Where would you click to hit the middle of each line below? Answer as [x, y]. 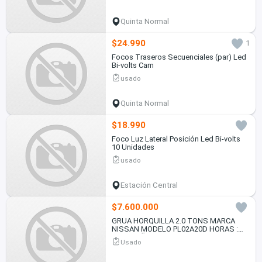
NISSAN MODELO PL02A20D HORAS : [175, 229]
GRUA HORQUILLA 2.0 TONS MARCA [173, 220]
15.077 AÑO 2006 [140, 237]
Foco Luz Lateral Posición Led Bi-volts [176, 139]
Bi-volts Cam [132, 65]
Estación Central [149, 185]
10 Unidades [133, 147]
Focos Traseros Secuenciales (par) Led [179, 57]
